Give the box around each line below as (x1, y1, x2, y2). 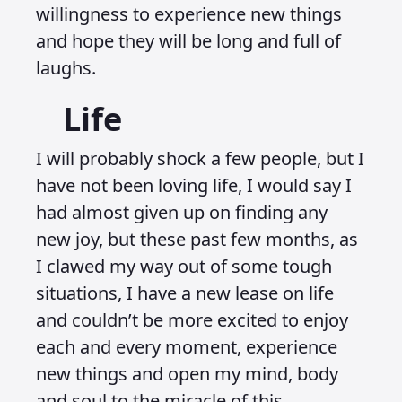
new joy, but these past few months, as (36, 227, 358, 251)
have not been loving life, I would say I (36, 173, 352, 197)
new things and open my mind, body (36, 362, 338, 386)
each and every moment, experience (36, 335, 337, 359)
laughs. (36, 56, 100, 80)
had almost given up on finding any (36, 200, 328, 224)
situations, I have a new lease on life (36, 281, 334, 305)
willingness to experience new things (36, 2, 342, 26)
